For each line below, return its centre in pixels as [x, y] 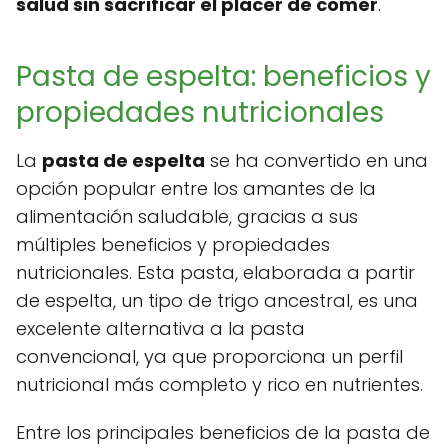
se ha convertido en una [316, 161]
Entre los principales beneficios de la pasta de [223, 433]
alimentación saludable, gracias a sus [187, 217]
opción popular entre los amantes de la [196, 189]
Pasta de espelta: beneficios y [223, 77]
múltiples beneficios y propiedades [173, 245]
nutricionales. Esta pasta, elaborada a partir [215, 273]
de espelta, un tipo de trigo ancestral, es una [217, 301]
